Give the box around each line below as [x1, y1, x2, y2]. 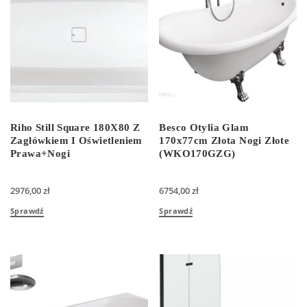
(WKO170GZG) [159, 148, 236, 160]
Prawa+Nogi [10, 148, 70, 160]
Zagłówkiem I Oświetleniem [10, 135, 143, 147]
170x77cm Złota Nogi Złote [159, 135, 290, 147]
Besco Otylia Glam [159, 122, 249, 134]
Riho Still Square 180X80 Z [10, 122, 140, 134]
